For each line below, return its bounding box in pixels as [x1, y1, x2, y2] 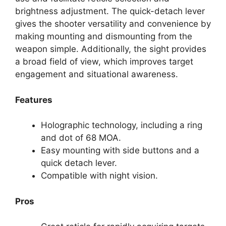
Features [15, 94, 52, 105]
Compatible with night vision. [41, 171, 158, 181]
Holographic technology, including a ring [41, 120, 202, 131]
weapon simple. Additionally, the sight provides [15, 44, 206, 54]
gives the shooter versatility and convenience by [15, 19, 211, 29]
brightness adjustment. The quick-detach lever [15, 6, 205, 17]
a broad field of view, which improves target [15, 56, 193, 67]
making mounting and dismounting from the [15, 31, 192, 42]
